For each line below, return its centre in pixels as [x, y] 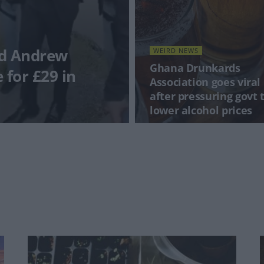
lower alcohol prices [201, 110]
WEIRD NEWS [176, 50]
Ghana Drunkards [195, 68]
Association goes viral [205, 82]
